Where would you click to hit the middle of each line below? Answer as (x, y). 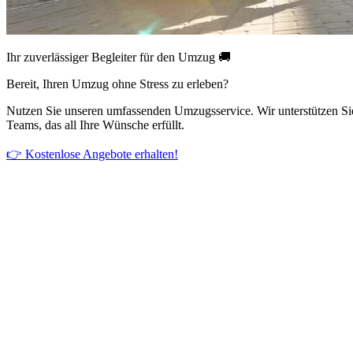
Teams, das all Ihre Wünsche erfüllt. (95, 124)
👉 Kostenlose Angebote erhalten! (92, 154)
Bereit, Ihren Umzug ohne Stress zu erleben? (117, 84)
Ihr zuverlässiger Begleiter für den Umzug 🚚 (119, 57)
